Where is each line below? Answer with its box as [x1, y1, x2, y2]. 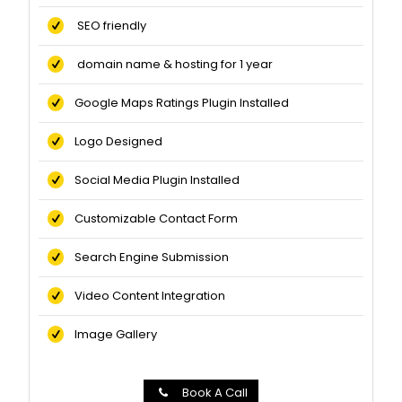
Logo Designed [64, 133, 163, 151]
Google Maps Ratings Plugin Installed [64, 94, 290, 112]
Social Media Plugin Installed [64, 171, 240, 189]
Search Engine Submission [64, 249, 230, 267]
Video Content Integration [64, 287, 226, 305]
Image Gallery [64, 326, 158, 344]
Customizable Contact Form [64, 210, 239, 228]
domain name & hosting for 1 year [64, 56, 274, 74]
